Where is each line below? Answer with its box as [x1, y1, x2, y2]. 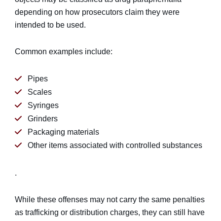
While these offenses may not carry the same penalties [15, 195, 205, 204]
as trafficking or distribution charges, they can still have [15, 208, 205, 217]
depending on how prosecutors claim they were [15, 8, 180, 16]
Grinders [28, 114, 58, 123]
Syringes [28, 101, 59, 110]
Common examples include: [15, 47, 112, 56]
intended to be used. [15, 21, 86, 29]
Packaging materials [28, 128, 99, 136]
